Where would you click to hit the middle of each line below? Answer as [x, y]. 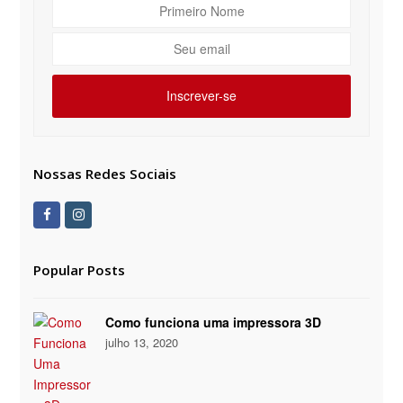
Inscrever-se [201, 96]
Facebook [77, 213]
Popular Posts [80, 269]
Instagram [111, 213]
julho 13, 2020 [142, 342]
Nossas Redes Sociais [105, 173]
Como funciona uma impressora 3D [214, 322]
